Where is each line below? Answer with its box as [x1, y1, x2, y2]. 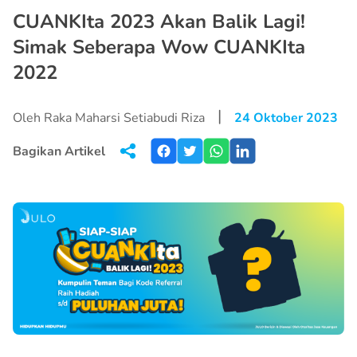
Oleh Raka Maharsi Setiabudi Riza [13, 109, 205, 127]
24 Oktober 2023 [234, 109, 338, 127]
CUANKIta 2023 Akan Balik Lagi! [13, 9, 305, 34]
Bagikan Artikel [13, 142, 105, 160]
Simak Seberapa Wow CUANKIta [13, 34, 305, 60]
